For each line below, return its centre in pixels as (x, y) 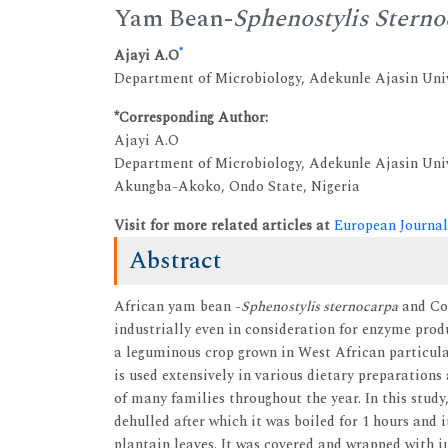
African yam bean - (177, 306)
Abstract (175, 261)
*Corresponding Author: (191, 117)
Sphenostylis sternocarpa (319, 306)
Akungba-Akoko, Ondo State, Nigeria (237, 186)
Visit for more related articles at (224, 225)
